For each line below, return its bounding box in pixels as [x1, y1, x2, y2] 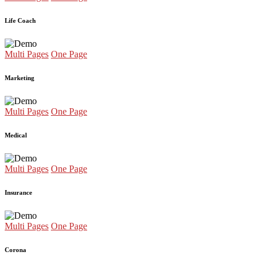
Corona [5, 246, 26, 253]
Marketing [5, 74, 35, 81]
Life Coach [5, 16, 36, 24]
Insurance [5, 188, 32, 196]
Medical [5, 131, 27, 139]
